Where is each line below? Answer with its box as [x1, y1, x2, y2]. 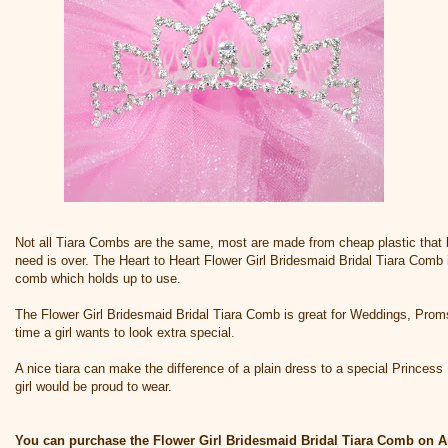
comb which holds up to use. [15, 271, 181, 287]
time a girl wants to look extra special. [15, 325, 235, 341]
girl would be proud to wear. [15, 379, 172, 395]
